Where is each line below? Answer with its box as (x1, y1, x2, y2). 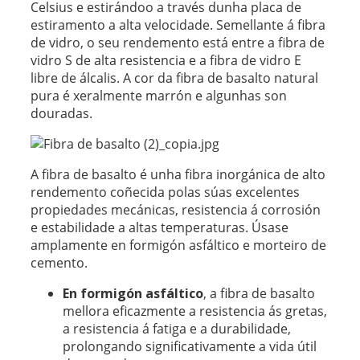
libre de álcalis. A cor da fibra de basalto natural (30, 68, 318, 87)
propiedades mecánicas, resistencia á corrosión (30, 200, 321, 219)
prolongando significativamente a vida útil (62, 337, 317, 355)
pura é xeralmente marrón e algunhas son (30, 86, 287, 104)
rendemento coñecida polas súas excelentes (30, 182, 300, 201)
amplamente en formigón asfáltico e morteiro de (30, 235, 326, 254)
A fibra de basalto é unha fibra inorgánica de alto (30, 165, 325, 183)
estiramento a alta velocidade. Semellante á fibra (30, 15, 325, 34)
